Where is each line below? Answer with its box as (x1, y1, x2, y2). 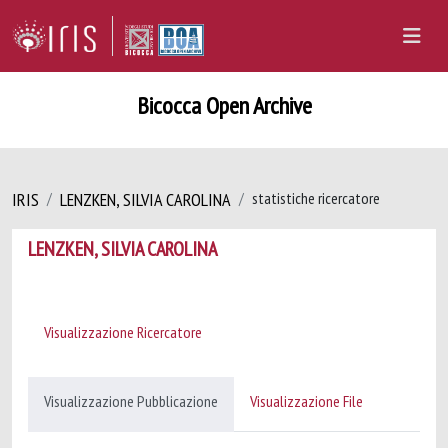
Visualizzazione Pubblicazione (44, 391, 218, 411)
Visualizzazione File (250, 391, 363, 411)
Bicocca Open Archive (136, 90, 312, 121)
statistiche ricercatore (252, 188, 380, 208)
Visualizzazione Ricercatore (44, 322, 202, 342)
